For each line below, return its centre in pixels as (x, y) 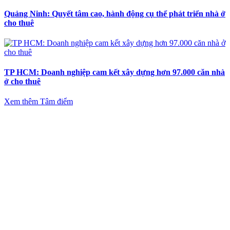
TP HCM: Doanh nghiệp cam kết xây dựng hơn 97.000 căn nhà (114, 72)
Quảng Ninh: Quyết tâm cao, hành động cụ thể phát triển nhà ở (115, 13)
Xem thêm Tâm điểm (39, 102)
